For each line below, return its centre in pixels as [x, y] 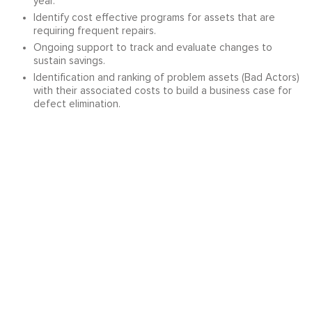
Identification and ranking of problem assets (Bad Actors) [166, 77]
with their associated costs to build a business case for [162, 91]
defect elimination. [77, 104]
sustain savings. [69, 61]
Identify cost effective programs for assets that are [154, 17]
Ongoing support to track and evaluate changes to [153, 47]
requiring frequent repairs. [94, 31]
